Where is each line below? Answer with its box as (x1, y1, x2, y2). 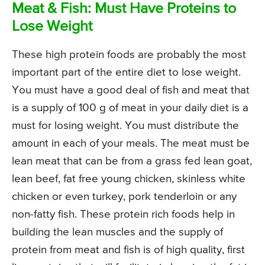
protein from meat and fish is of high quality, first (12, 244, 245, 256)
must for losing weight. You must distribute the (12, 120, 239, 132)
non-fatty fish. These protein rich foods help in (12, 209, 235, 221)
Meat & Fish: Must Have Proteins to (12, 2, 236, 17)
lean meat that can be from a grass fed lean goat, (12, 156, 252, 167)
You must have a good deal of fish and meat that (12, 85, 250, 96)
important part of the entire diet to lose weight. (12, 67, 241, 79)
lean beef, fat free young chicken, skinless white (12, 173, 245, 185)
